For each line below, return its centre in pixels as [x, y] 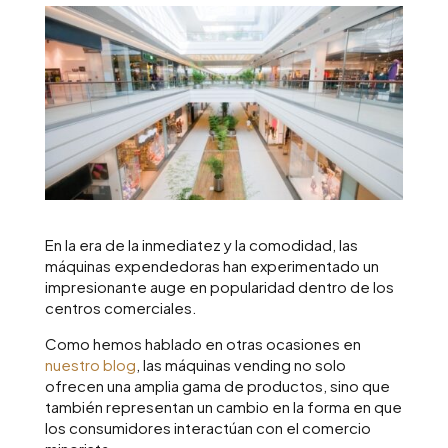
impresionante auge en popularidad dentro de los [219, 287]
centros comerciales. [122, 308]
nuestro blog [90, 365]
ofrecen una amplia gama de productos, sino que [217, 386]
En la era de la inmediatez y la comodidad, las [201, 245]
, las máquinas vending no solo [240, 365]
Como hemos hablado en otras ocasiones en [202, 344]
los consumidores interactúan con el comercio [207, 428]
